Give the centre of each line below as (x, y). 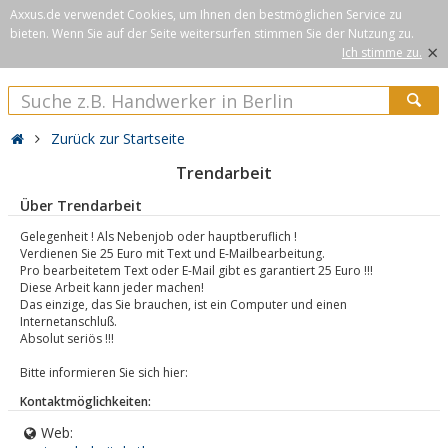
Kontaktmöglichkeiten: (85, 401)
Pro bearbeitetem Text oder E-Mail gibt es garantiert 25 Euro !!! (196, 270)
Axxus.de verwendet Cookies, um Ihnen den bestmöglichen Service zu (206, 14)
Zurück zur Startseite (118, 138)
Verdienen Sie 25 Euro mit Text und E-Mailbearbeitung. (172, 253)
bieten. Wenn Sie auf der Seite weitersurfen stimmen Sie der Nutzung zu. (212, 33)
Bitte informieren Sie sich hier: (104, 372)
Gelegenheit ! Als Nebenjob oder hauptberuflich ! (158, 236)
